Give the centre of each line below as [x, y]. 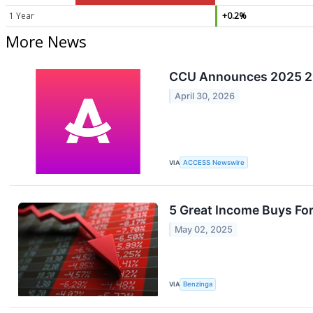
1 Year [22, 15]
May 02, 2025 [204, 229]
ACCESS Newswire [214, 162]
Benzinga [198, 284]
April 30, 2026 [205, 96]
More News [46, 42]
